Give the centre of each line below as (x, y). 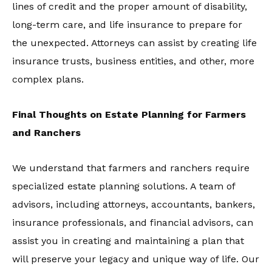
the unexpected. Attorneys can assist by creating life (134, 43)
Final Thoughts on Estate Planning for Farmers (129, 114)
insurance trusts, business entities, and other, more (133, 61)
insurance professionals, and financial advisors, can (133, 223)
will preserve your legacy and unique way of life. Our (136, 259)
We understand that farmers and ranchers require (131, 168)
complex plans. (48, 79)
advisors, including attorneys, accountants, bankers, (134, 204)
